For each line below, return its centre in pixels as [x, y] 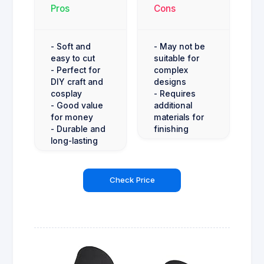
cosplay [66, 93]
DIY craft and [77, 82]
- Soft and [71, 46]
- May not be [179, 46]
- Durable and [78, 129]
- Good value [77, 105]
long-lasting [74, 141]
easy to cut [73, 58]
